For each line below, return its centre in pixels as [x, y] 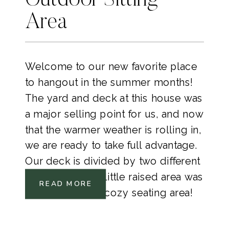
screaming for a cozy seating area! [109, 192]
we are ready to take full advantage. [111, 145]
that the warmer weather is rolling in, [113, 130]
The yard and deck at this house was [114, 98]
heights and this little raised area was [114, 177]
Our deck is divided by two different [113, 161]
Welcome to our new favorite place [111, 66]
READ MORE [66, 184]
